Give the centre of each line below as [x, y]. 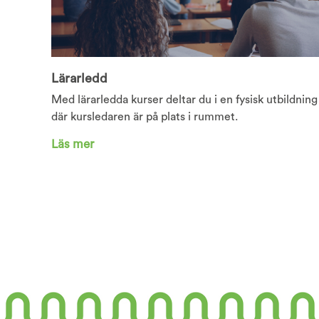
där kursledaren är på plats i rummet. [145, 117]
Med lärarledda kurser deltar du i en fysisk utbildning [184, 100]
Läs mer [73, 144]
